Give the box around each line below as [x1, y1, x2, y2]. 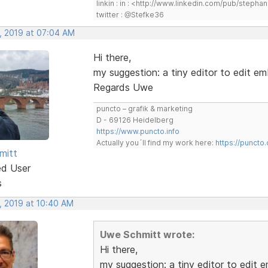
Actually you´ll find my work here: [96, 138, 215, 147]
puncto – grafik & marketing [96, 103, 193, 113]
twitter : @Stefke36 [96, 10, 164, 19]
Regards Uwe [93, 81, 153, 93]
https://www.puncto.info [96, 126, 179, 136]
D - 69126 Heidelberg [96, 115, 173, 124]
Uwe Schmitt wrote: [99, 228, 194, 240]
